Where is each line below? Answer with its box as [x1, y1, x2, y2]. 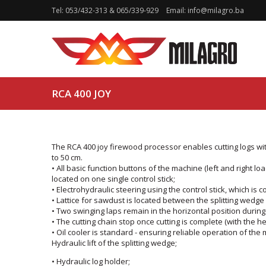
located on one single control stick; [52, 173, 175, 184]
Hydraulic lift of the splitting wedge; [52, 237, 177, 248]
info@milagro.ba [188, 5, 244, 15]
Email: [166, 5, 188, 15]
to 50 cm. [52, 152, 83, 163]
